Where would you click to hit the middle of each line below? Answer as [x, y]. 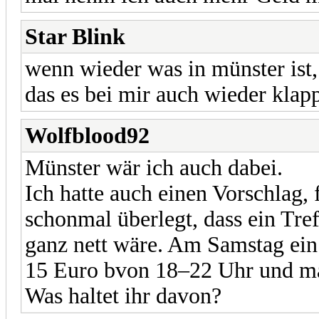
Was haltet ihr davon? [123, 296]
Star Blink [75, 36]
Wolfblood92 [87, 135]
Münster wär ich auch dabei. [154, 167]
